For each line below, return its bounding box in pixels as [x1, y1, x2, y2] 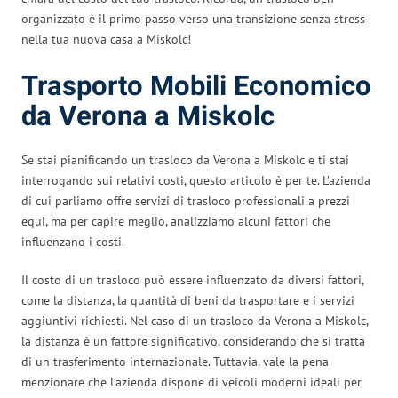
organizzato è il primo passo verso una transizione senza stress [21, 10, 365, 27]
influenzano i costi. [21, 233, 124, 250]
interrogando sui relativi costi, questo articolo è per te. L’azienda [21, 171, 370, 188]
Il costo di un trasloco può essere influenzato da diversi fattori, [21, 271, 363, 288]
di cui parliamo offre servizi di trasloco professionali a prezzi [21, 192, 350, 209]
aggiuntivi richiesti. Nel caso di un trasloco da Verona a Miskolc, [21, 312, 368, 329]
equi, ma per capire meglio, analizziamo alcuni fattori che [21, 212, 330, 229]
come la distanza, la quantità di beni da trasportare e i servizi [21, 291, 354, 308]
